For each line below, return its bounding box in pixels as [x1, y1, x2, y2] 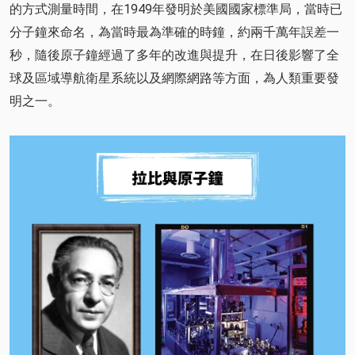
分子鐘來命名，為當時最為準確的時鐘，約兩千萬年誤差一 [10, 24, 339, 40]
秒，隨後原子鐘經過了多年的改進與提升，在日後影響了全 [10, 47, 339, 63]
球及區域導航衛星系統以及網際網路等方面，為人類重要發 [10, 70, 339, 86]
